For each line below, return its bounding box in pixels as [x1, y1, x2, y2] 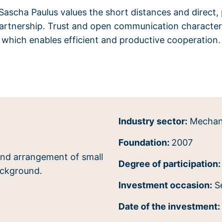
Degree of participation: [118, 158, 221, 169]
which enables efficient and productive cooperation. [1, 34, 221, 45]
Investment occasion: [118, 179, 212, 190]
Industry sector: [118, 115, 187, 126]
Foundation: [118, 137, 171, 148]
